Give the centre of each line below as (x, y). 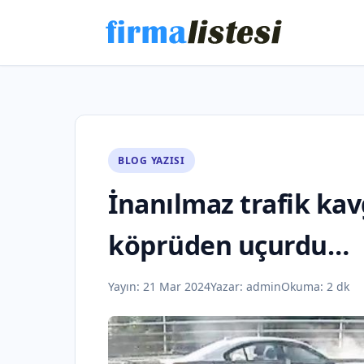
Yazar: (228, 286)
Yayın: (126, 286)
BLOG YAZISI (152, 160)
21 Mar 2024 (177, 286)
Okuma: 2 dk (315, 286)
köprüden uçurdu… (228, 245)
